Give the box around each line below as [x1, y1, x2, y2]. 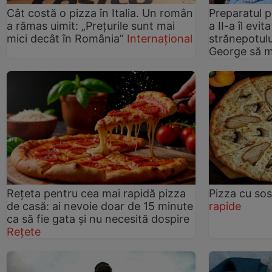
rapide [209, 199, 242, 212]
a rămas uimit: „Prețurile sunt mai [7, 19, 175, 32]
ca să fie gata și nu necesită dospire [7, 212, 189, 225]
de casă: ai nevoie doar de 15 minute [7, 199, 193, 212]
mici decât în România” [7, 32, 124, 45]
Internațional [127, 32, 192, 45]
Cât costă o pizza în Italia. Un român [7, 6, 193, 19]
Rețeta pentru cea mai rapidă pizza [7, 186, 186, 200]
